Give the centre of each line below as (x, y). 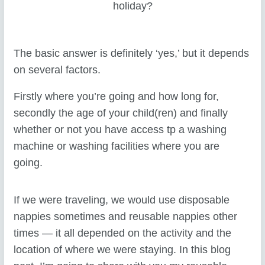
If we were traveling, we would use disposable (122, 200)
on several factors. (57, 70)
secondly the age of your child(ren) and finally (121, 113)
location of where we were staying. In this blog (122, 250)
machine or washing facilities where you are (117, 146)
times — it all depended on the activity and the (123, 233)
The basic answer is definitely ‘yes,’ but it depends (132, 53)
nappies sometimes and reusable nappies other (126, 217)
